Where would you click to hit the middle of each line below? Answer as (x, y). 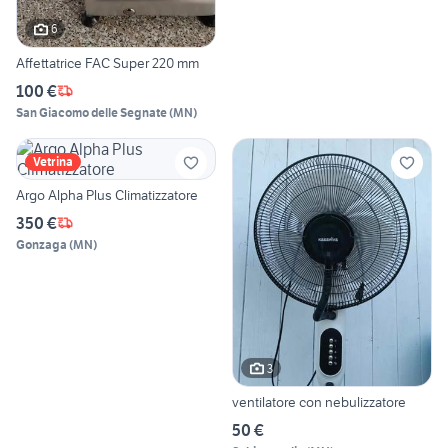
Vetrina (53, 161)
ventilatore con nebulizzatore (319, 402)
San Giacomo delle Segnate (91, 112)
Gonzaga (41, 244)
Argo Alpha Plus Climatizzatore (107, 194)
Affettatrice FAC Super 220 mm (107, 62)
